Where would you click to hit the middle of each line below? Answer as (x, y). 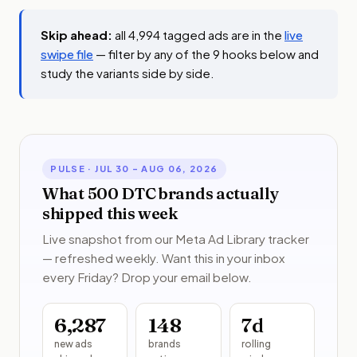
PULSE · (73, 169)
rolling (257, 343)
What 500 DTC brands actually (161, 193)
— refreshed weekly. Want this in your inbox (163, 257)
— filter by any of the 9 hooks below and (206, 54)
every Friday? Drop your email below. (147, 277)
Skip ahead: (76, 35)
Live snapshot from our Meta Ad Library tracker (176, 238)
